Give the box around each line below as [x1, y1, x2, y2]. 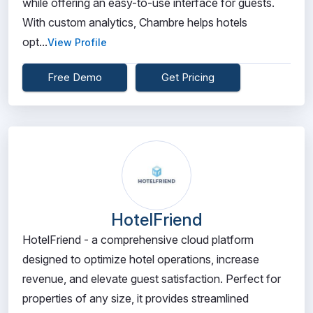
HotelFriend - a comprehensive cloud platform [22, 233, 254, 247]
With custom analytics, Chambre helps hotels [22, 15, 247, 29]
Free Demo [48, 71, 102, 84]
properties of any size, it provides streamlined [22, 291, 249, 305]
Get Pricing [161, 71, 214, 84]
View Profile [48, 36, 107, 48]
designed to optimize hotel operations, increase [22, 252, 259, 266]
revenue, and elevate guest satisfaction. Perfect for [22, 272, 281, 286]
